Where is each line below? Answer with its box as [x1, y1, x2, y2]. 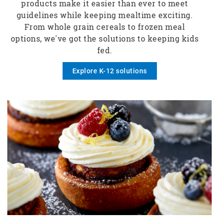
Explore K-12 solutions [72, 66, 147, 75]
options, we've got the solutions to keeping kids [10, 33, 199, 44]
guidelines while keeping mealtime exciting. [16, 9, 193, 20]
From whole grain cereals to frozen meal [24, 21, 185, 32]
